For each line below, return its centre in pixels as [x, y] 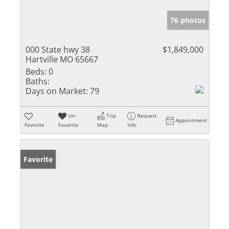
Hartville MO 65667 [62, 59]
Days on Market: [57, 91]
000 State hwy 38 [58, 49]
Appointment [191, 120]
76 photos [188, 20]
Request [147, 115]
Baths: [38, 81]
